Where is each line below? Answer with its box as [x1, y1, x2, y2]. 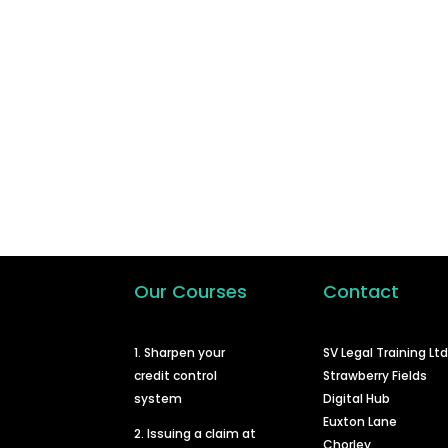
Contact [323, 279, 400, 305]
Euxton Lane [323, 412, 398, 430]
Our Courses [134, 279, 248, 305]
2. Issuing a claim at [134, 424, 257, 442]
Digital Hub [323, 389, 391, 407]
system [134, 389, 183, 407]
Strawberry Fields [323, 366, 428, 384]
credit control [134, 366, 218, 384]
